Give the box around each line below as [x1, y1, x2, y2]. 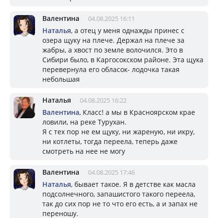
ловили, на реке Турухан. [42, 117, 128, 127]
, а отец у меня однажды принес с [71, 25, 184, 35]
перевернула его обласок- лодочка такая [42, 64, 180, 74]
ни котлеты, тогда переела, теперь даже [42, 136, 178, 146]
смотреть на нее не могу [42, 146, 125, 156]
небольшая [42, 74, 80, 84]
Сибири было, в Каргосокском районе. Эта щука [42, 54, 203, 64]
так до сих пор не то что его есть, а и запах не [42, 199, 198, 208]
